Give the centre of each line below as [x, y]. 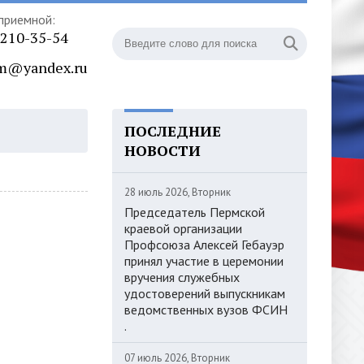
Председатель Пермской [195, 212]
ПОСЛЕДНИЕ [173, 131]
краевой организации [183, 228]
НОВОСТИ [162, 150]
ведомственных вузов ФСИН [208, 310]
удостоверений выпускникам [205, 293]
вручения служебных [182, 277]
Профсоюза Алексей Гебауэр [204, 245]
